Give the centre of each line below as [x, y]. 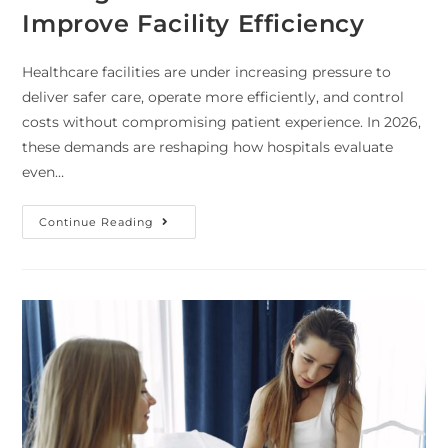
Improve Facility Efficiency [193, 24]
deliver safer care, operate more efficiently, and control [213, 97]
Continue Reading [97, 222]
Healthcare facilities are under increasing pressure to [207, 72]
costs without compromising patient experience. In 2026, [222, 122]
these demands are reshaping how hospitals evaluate [208, 147]
